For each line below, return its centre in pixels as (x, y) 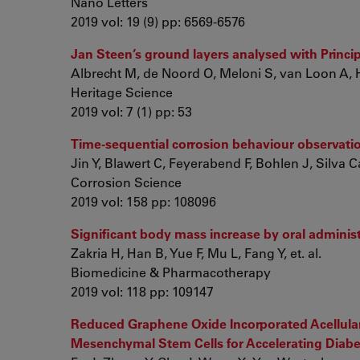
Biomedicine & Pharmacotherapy (171, 272)
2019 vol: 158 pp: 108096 (143, 201)
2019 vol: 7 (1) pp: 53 (131, 111)
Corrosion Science (126, 182)
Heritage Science (122, 92)
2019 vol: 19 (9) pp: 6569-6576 (158, 21)
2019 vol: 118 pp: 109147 (142, 291)
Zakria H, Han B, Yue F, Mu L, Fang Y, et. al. (196, 253)
